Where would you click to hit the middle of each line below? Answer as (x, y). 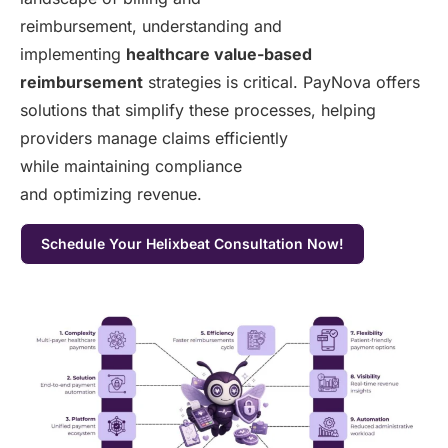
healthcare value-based (219, 54)
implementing (73, 54)
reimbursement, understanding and (151, 26)
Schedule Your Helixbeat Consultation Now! (192, 243)
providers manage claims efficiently (154, 138)
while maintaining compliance (131, 166)
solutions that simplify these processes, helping (198, 110)
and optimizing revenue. (111, 194)
